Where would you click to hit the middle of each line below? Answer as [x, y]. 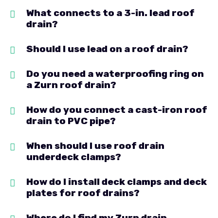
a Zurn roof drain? [71, 85]
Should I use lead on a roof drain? [107, 49]
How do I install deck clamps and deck [117, 182]
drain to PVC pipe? [71, 121]
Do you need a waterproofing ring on [115, 74]
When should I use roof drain [95, 146]
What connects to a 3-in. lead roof [110, 13]
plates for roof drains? [83, 193]
